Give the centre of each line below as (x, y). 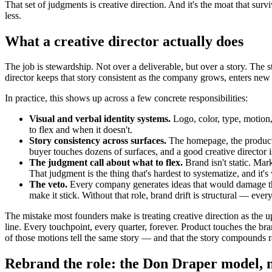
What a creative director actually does (124, 41)
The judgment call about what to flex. (106, 163)
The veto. (48, 185)
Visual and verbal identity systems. (100, 119)
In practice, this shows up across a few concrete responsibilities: (126, 98)
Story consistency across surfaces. (98, 141)
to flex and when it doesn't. (81, 130)
